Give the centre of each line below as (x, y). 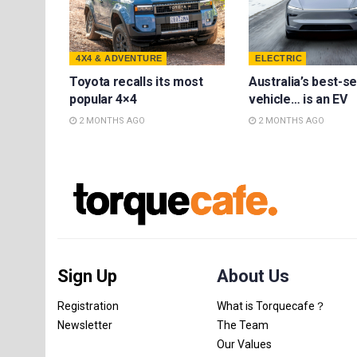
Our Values (244, 344)
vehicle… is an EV (298, 99)
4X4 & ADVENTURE (119, 58)
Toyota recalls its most (136, 81)
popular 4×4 (103, 99)
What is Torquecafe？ (271, 306)
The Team (243, 325)
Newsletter (85, 325)
